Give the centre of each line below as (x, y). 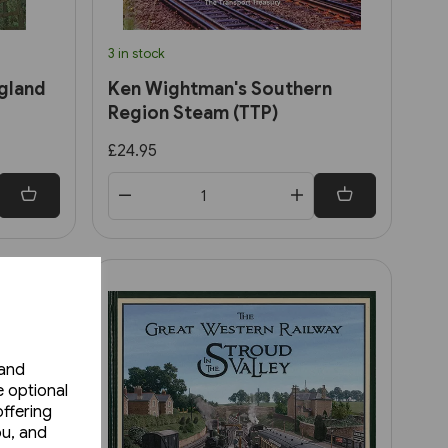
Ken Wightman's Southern (220, 88)
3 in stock (136, 53)
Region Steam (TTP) (193, 112)
